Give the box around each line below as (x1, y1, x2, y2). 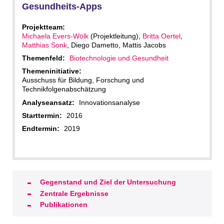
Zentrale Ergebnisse (40, 189, 109, 197)
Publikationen (40, 200, 88, 209)
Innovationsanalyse (78, 98, 140, 106)
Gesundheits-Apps (21, 1, 102, 11)
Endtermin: (21, 124, 59, 133)
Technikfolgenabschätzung (21, 85, 106, 93)
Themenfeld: (21, 53, 65, 62)
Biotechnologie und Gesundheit (69, 53, 168, 62)
